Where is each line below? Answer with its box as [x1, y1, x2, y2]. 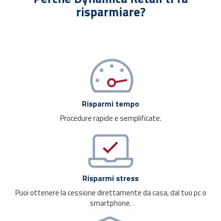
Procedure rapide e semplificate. [60, 112, 161, 124]
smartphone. [90, 197, 131, 209]
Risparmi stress [82, 172, 139, 184]
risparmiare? [75, 2, 146, 21]
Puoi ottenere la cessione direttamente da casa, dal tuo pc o [15, 187, 206, 198]
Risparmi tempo [82, 98, 139, 110]
